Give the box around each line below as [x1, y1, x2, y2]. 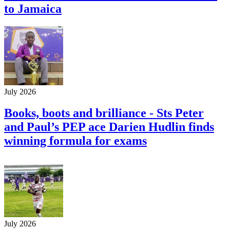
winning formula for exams [4, 134, 147, 148]
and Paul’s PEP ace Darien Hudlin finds [4, 120, 214, 134]
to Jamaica [4, 2, 62, 15]
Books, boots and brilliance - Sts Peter [4, 106, 204, 120]
